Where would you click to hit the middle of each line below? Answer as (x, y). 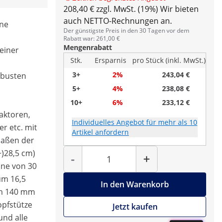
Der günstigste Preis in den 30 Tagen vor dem (126, 30)
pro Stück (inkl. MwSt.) (169, 60)
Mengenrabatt (88, 47)
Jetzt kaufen (135, 207)
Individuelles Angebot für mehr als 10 (135, 122)
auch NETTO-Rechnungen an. (118, 21)
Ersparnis (111, 60)
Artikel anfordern (100, 132)
